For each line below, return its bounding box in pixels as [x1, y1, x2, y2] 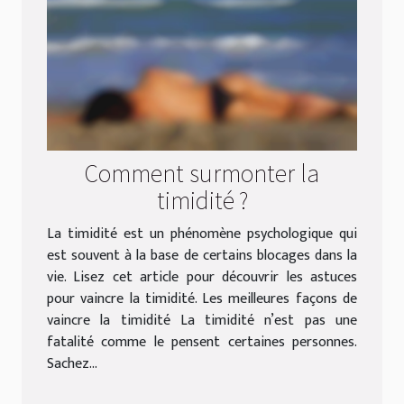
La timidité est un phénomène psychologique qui [47, 222, 357, 247]
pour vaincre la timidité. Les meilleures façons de [47, 287, 357, 312]
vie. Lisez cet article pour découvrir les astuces [47, 265, 357, 290]
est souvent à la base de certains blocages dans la [47, 243, 357, 269]
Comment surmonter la [85, 156, 319, 189]
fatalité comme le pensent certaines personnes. [47, 330, 357, 355]
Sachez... [47, 352, 97, 377]
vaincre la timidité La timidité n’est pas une [47, 308, 357, 334]
